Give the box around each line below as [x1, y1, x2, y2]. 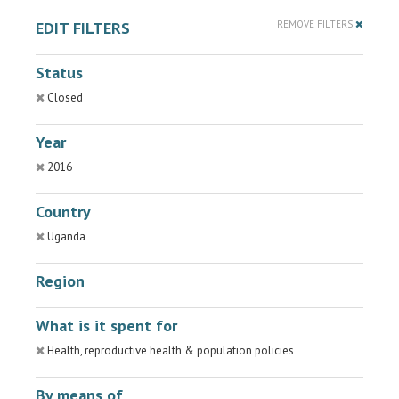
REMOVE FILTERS [277, 18, 355, 30]
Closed [47, 90, 83, 105]
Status [36, 62, 83, 83]
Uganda [47, 229, 85, 244]
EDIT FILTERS [36, 18, 130, 38]
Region [36, 271, 85, 291]
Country [36, 201, 91, 222]
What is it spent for [36, 315, 177, 336]
